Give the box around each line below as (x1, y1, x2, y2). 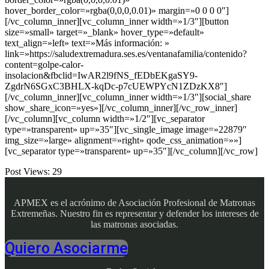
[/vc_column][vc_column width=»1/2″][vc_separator (5, 113, 205, 124)
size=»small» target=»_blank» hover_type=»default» (5, 27, 204, 38)
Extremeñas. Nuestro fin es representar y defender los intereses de (10, 208, 259, 219)
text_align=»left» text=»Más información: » (5, 38, 169, 49)
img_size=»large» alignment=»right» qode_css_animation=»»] (5, 135, 241, 146)
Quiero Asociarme (5, 240, 128, 258)
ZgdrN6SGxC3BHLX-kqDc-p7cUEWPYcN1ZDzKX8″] (5, 81, 227, 92)
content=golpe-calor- (5, 59, 83, 70)
